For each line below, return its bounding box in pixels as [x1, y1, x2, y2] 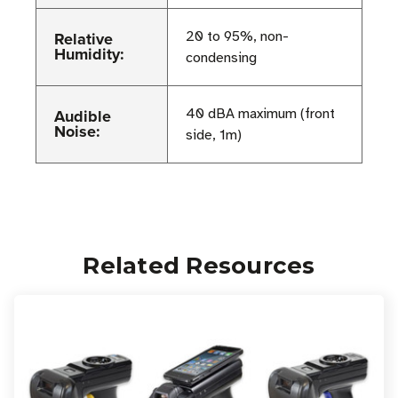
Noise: [54, 120, 100, 144]
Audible [54, 105, 111, 129]
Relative [54, 28, 113, 52]
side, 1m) [186, 126, 242, 145]
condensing [186, 49, 257, 68]
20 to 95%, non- [186, 28, 289, 46]
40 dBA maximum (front [186, 105, 335, 123]
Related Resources [83, 251, 315, 281]
